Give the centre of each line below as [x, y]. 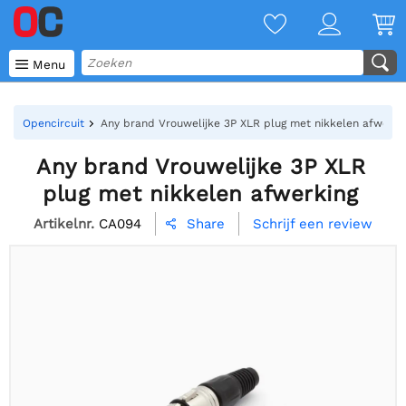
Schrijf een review [313, 224]
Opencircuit [53, 123]
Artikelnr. [64, 223]
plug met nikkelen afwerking [201, 194]
